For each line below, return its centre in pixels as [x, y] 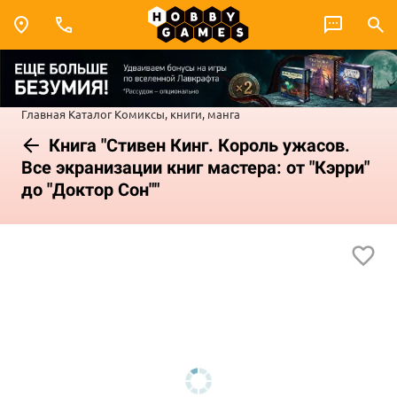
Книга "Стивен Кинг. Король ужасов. [197, 145]
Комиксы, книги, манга [177, 113]
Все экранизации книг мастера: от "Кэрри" [195, 167]
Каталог [90, 113]
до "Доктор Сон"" [90, 189]
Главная [43, 113]
